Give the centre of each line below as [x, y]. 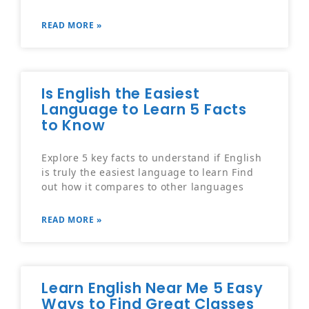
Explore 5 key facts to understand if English [152, 158]
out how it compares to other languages [143, 187]
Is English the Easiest [121, 94]
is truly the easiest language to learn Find [148, 172]
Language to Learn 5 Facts [144, 110]
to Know [73, 126]
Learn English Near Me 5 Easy [152, 288]
